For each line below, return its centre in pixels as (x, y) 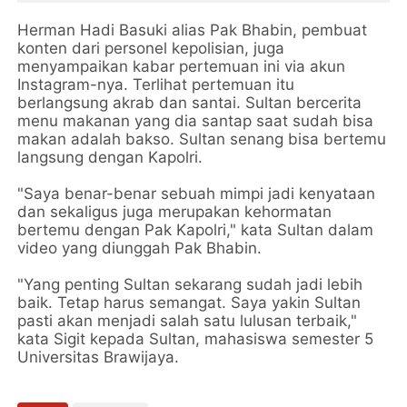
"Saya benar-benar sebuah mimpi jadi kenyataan (197, 194)
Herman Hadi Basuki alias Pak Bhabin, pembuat (193, 30)
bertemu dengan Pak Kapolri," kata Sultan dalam (196, 230)
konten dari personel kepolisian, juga (151, 49)
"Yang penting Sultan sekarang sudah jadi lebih (190, 285)
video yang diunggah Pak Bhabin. (140, 248)
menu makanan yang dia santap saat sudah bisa (196, 121)
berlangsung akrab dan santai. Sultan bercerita (190, 103)
